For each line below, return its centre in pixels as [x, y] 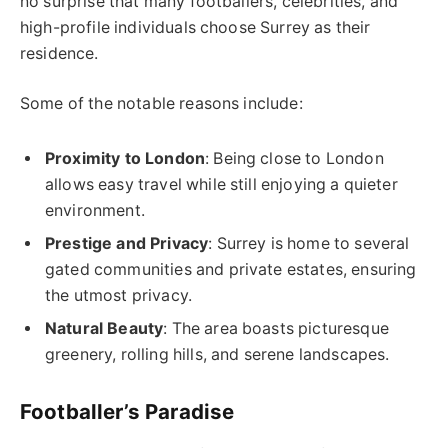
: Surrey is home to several [309, 243]
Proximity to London [125, 158]
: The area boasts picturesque [276, 328]
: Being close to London [294, 158]
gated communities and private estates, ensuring [231, 269]
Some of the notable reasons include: [161, 104]
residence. [59, 53]
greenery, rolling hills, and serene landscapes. [217, 354]
